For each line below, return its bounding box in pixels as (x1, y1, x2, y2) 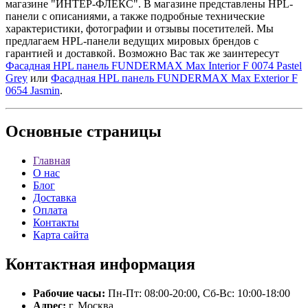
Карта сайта (33, 229, 89, 241)
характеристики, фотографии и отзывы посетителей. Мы (5, 22, 274, 34)
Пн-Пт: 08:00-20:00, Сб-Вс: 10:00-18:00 (105, 287, 290, 300)
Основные (5, 122, 82, 141)
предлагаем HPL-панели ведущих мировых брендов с (5, 34, 258, 47)
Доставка (33, 192, 76, 204)
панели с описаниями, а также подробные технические (5, 10, 265, 22)
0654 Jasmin (5, 84, 60, 96)
